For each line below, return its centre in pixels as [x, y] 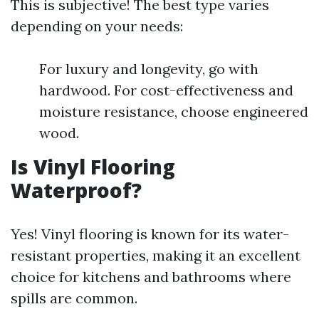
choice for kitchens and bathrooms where [151, 277]
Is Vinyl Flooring [93, 167]
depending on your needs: [97, 26]
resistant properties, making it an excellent [156, 255]
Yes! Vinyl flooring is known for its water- [150, 234]
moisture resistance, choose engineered [174, 111]
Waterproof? [76, 190]
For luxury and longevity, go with [149, 69]
